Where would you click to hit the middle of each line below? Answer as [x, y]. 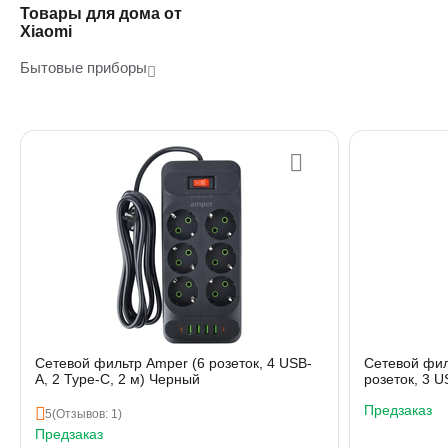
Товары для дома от [101, 13]
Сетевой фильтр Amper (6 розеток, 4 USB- [173, 363]
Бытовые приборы [83, 67]
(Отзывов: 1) [87, 414]
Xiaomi [46, 31]
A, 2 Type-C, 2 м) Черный [117, 379]
